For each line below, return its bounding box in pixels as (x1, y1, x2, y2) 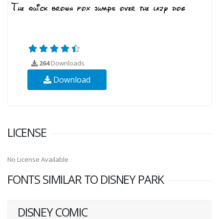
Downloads (49, 58, 85, 67)
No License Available (7, 154, 68, 164)
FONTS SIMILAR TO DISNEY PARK (7, 171, 164, 187)
